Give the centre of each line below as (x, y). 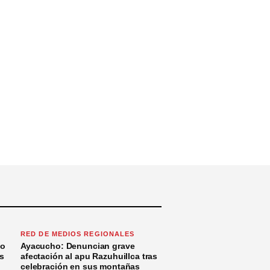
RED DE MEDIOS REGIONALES (78, 234)
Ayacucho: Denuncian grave (78, 246)
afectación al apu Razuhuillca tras (89, 256)
